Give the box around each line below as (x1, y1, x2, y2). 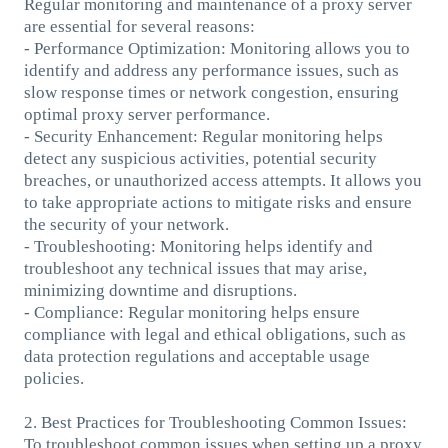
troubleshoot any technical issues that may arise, (23, 258, 367, 278)
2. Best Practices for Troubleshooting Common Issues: (23, 412, 407, 432)
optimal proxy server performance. (23, 104, 270, 124)
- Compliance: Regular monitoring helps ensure (23, 302, 360, 322)
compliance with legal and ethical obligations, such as (23, 324, 406, 344)
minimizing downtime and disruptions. (23, 280, 297, 300)
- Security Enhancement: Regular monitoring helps (23, 126, 383, 146)
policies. (23, 368, 84, 388)
